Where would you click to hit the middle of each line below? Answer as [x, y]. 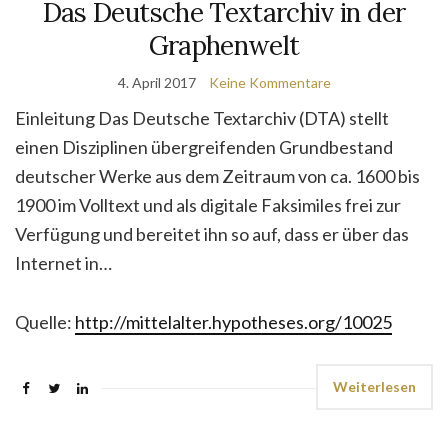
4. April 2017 [156, 82]
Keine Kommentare [269, 82]
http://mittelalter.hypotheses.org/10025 [233, 322]
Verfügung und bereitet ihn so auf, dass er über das [212, 234]
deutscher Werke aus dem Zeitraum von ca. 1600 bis [217, 176]
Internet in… [63, 263]
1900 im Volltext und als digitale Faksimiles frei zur [208, 205]
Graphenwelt [224, 45]
